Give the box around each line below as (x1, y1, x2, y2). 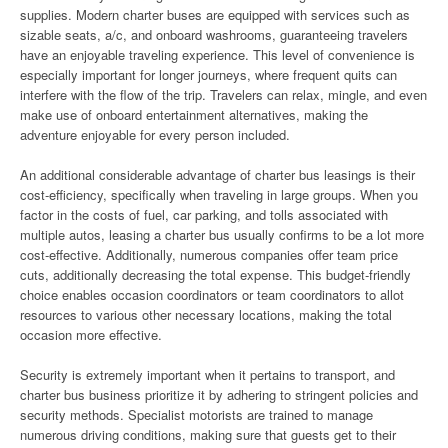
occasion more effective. (20, 325, 162, 344)
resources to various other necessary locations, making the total (20, 305, 392, 324)
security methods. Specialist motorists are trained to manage (20, 405, 373, 424)
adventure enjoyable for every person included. (20, 125, 290, 144)
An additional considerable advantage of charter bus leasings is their (20, 165, 415, 184)
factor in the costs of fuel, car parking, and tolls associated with (20, 205, 388, 224)
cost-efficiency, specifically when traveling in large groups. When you (20, 185, 418, 204)
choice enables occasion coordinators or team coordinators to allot (20, 285, 404, 304)
